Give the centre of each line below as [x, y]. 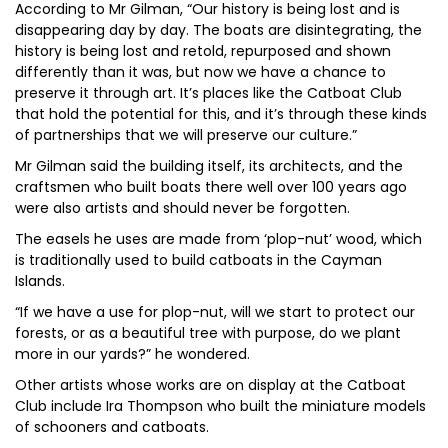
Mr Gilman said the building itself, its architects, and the [209, 166]
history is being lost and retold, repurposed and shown [203, 51]
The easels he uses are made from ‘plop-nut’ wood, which [218, 239]
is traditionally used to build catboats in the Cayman [198, 260]
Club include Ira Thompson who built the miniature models [220, 406]
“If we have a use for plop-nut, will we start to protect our [215, 312]
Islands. [40, 281]
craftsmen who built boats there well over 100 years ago [211, 187]
